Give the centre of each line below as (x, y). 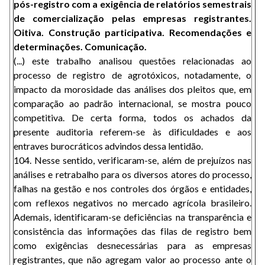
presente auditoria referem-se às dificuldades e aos (132, 132)
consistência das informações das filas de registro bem (132, 231)
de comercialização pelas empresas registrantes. (132, 18)
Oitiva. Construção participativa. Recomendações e (132, 32)
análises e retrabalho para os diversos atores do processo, (132, 174)
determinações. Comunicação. (80, 46)
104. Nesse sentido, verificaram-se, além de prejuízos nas (132, 160)
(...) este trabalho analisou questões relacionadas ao (132, 61)
